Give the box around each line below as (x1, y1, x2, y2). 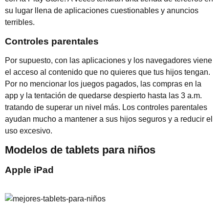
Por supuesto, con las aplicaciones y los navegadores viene (5, 56, 212, 65)
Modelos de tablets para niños (5, 143, 155, 156)
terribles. (5, 18, 35, 27)
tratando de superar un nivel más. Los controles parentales (5, 103, 207, 111)
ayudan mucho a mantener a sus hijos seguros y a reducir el (5, 114, 213, 123)
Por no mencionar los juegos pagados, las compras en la (5, 79, 201, 88)
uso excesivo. (5, 126, 52, 135)
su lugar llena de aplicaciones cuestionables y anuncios (5, 6, 198, 15)
